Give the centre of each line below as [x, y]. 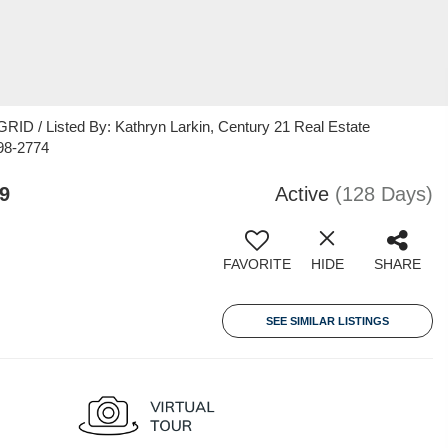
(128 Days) [384, 194]
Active [302, 194]
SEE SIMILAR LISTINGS [327, 321]
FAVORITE [257, 264]
